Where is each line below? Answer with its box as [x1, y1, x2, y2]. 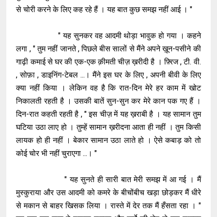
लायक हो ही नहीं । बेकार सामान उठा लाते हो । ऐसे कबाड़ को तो [16, 136, 201, 145]
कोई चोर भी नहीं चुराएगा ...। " [16, 149, 99, 158]
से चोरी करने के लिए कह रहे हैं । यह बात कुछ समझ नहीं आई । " [16, 5, 195, 14]
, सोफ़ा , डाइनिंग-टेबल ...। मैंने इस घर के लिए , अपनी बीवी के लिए [16, 70, 201, 79]
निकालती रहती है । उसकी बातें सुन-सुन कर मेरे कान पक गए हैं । [16, 96, 201, 106]
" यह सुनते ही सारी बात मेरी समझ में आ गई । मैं [16, 175, 201, 184]
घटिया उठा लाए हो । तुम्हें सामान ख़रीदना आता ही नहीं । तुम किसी [16, 123, 201, 132]
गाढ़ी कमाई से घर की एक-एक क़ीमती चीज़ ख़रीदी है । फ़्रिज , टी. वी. [16, 57, 201, 66]
